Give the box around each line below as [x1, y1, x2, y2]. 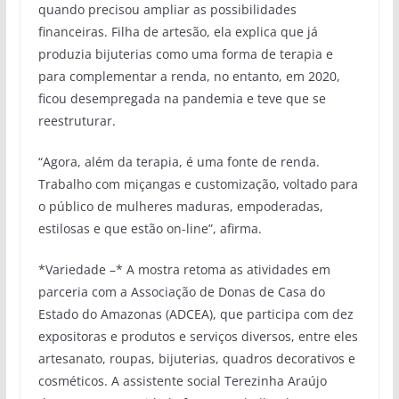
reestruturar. [37, 112, 116, 130]
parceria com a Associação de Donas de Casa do [37, 283, 325, 301]
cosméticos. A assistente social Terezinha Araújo [37, 372, 327, 390]
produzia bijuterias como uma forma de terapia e [37, 45, 333, 63]
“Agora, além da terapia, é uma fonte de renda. [37, 153, 320, 171]
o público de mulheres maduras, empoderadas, [37, 198, 323, 216]
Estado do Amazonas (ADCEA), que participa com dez [37, 305, 354, 323]
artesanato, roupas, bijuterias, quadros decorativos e [37, 350, 355, 368]
